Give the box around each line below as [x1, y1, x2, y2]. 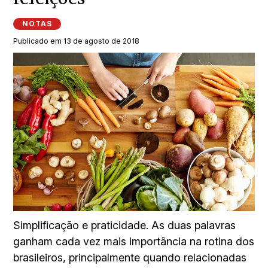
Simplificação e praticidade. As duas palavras [13, 218, 236, 232]
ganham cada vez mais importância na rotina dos [13, 234, 255, 248]
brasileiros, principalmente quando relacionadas [13, 251, 247, 264]
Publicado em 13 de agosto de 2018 [13, 36, 140, 46]
